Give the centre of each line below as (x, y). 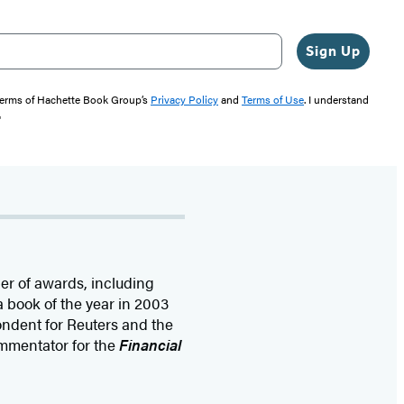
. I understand (336, 99)
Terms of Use (273, 99)
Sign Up (333, 50)
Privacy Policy (184, 99)
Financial (150, 344)
